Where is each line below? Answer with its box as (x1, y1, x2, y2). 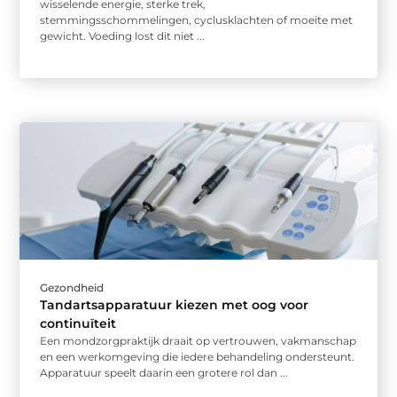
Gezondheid (40, 280, 105, 294)
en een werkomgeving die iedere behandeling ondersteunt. (40, 349, 355, 363)
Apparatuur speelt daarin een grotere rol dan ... (40, 365, 289, 379)
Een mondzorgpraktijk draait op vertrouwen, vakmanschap (40, 333, 357, 347)
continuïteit (40, 315, 117, 331)
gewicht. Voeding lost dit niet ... (40, 29, 206, 43)
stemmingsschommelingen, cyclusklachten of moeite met (40, 13, 354, 27)
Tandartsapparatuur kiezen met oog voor (40, 296, 309, 313)
